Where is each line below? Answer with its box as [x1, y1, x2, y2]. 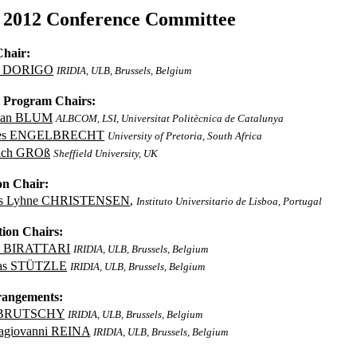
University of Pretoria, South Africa [108, 130, 263, 142]
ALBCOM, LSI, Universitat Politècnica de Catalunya [56, 112, 284, 124]
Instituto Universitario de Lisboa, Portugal [136, 195, 323, 207]
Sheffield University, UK [53, 147, 159, 159]
